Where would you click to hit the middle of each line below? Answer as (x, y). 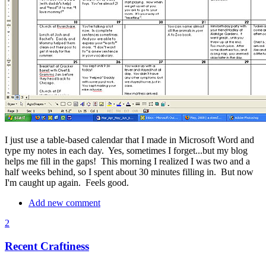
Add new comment (64, 203)
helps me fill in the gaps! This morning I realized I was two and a (127, 161)
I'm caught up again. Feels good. (69, 183)
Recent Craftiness (47, 246)
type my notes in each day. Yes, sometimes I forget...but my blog (126, 151)
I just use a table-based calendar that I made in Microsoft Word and (129, 140)
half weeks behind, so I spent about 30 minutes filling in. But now (129, 172)
